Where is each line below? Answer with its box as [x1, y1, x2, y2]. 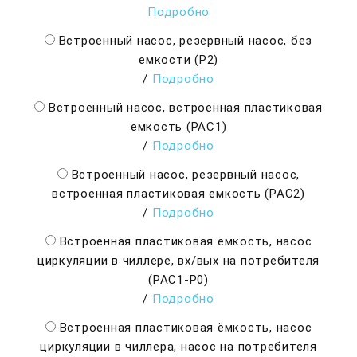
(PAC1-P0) [148, 273, 209, 288]
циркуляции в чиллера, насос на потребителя [40, 339, 317, 355]
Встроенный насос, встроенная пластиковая [45, 100, 323, 116]
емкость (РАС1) [130, 120, 227, 135]
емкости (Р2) [139, 53, 218, 68]
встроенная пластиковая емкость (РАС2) [52, 186, 305, 202]
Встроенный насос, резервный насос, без [54, 33, 313, 49]
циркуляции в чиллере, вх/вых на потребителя [37, 253, 320, 269]
